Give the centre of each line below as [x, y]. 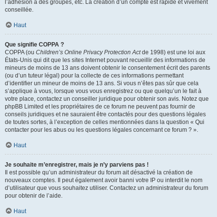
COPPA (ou [20, 52]
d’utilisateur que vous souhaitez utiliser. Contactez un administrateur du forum [107, 188]
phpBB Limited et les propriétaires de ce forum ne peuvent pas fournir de [100, 107]
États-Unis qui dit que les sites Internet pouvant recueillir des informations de [105, 60]
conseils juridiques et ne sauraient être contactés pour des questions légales [105, 114]
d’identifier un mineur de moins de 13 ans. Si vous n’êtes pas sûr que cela [102, 83]
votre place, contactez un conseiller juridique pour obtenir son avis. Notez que [107, 99]
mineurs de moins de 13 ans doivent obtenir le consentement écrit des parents [108, 68]
